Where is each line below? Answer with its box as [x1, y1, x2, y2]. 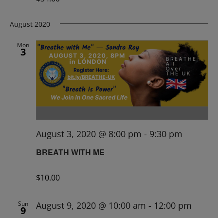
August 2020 [10, 19, 50, 29]
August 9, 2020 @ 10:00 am [36, 199, 146, 211]
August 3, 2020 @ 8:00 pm [36, 127, 142, 140]
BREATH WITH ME [36, 146, 105, 158]
